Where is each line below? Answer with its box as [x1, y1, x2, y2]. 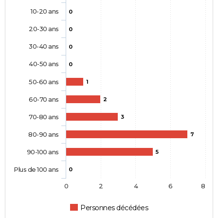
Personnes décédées [80, 203, 148, 212]
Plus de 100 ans [14, 165, 59, 173]
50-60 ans [29, 77, 59, 86]
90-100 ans [26, 147, 59, 156]
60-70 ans [29, 95, 59, 103]
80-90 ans [28, 130, 59, 138]
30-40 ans [29, 42, 59, 50]
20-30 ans [29, 24, 59, 33]
